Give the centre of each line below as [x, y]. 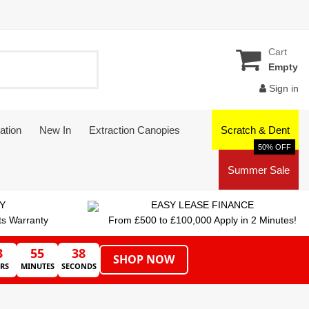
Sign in [284, 89]
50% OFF [275, 147]
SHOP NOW [144, 260]
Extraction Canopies [134, 130]
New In [55, 130]
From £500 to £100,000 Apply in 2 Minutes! [202, 220]
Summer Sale [259, 170]
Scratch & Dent [255, 130]
